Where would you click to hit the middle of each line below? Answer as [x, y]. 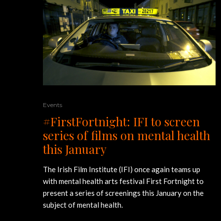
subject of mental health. [83, 204]
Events [53, 105]
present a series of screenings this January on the [123, 193]
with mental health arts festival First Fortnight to [123, 181]
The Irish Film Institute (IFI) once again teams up [122, 169]
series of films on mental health [127, 135]
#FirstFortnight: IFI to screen [121, 121]
